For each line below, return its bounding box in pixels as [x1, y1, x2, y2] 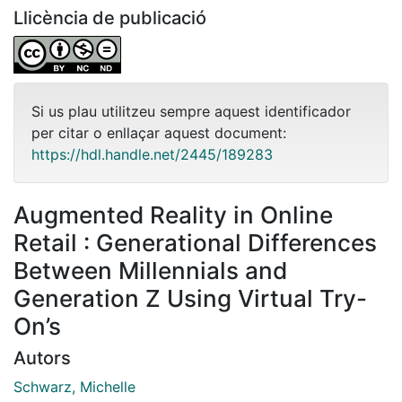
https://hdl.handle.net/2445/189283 [31, 144, 273, 163]
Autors [13, 346, 71, 369]
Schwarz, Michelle [13, 377, 135, 396]
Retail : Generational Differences [13, 228, 377, 257]
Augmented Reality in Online [13, 200, 333, 229]
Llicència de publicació [13, 6, 206, 29]
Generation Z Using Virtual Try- [13, 284, 367, 312]
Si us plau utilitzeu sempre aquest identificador [31, 101, 351, 120]
